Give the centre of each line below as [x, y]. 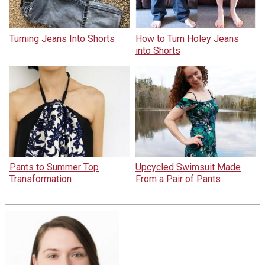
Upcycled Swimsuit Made [188, 167]
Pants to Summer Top [54, 167]
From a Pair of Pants [178, 179]
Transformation [40, 179]
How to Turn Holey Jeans [187, 39]
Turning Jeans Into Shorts [62, 39]
